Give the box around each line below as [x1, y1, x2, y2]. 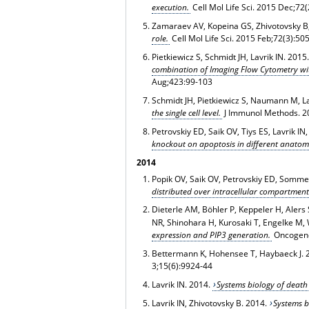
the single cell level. [151, 106, 221, 119]
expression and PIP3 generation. [151, 229, 270, 241]
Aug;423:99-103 [151, 75, 212, 88]
